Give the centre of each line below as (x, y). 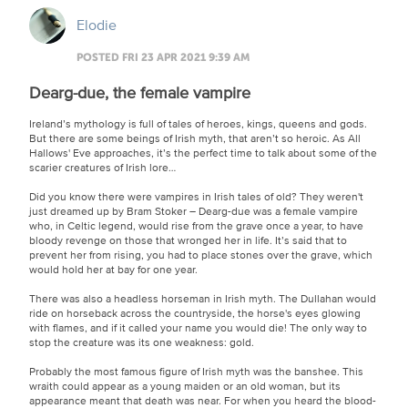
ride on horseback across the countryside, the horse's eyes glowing (195, 312)
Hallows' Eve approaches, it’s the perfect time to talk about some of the (203, 152)
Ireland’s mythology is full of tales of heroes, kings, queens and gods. (198, 123)
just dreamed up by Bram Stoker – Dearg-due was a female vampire (194, 210)
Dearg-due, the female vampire (140, 92)
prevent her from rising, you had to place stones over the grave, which (201, 254)
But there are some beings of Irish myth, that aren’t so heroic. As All (195, 138)
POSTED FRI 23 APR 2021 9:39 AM (163, 57)
